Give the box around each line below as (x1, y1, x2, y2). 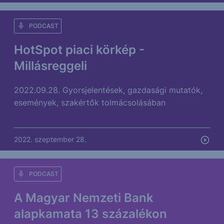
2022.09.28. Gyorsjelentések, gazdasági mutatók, (14, 85, 202, 95)
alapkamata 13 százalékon (14, 206, 167, 221)
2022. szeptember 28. (14, 135, 86, 143)
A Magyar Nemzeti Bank (14, 190, 153, 205)
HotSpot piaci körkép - (14, 42, 144, 57)
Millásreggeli (14, 58, 87, 73)
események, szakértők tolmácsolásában (14, 97, 165, 107)
